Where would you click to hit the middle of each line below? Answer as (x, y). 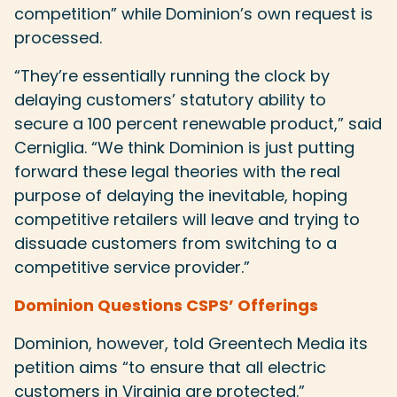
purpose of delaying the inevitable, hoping (181, 195)
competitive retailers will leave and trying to (187, 219)
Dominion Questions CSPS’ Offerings (166, 305)
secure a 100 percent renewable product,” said (198, 124)
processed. (58, 38)
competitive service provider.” (132, 267)
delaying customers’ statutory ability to (170, 100)
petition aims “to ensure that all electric (170, 367)
